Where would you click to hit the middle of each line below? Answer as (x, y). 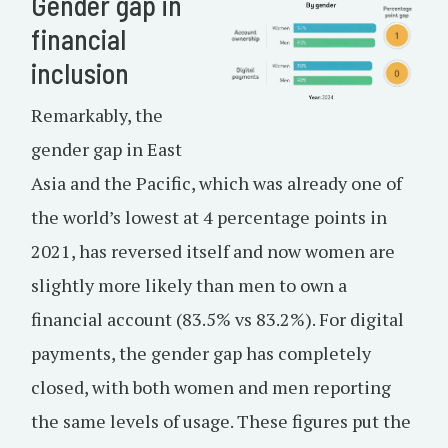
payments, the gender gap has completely (201, 353)
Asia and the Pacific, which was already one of (216, 183)
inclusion (80, 73)
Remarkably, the (97, 115)
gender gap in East (106, 149)
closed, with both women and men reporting (211, 387)
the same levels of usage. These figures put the (221, 421)
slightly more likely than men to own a (189, 285)
